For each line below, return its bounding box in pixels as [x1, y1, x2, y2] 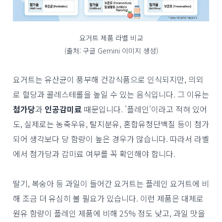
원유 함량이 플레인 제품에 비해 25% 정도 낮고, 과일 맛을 [13, 207, 205, 219]
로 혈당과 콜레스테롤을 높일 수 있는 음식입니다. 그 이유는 [13, 88, 209, 100]
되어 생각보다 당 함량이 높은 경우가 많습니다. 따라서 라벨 [13, 133, 209, 145]
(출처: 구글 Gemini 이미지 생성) [64, 46, 158, 55]
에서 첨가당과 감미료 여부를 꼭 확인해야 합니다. [13, 148, 175, 160]
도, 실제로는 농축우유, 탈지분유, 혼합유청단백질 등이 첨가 [13, 118, 209, 130]
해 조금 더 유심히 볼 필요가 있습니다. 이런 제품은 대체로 [13, 192, 204, 204]
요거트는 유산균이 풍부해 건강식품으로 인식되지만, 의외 [13, 73, 203, 85]
